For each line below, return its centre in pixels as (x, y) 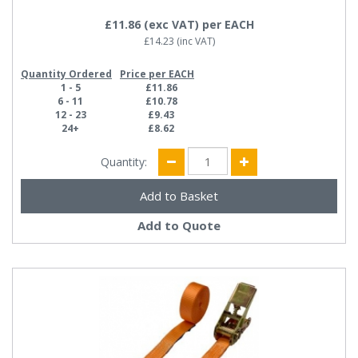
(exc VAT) (171, 25)
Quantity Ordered (66, 74)
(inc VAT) (194, 42)
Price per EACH (157, 74)
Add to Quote (179, 226)
